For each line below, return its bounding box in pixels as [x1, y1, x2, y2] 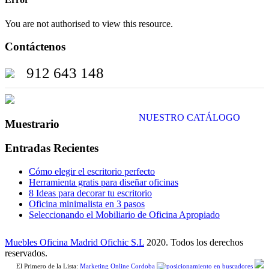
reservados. [5, 248, 47, 259]
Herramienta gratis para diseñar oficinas [29, 177, 178, 188]
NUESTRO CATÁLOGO [139, 112, 240, 122]
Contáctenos [5, 40, 65, 53]
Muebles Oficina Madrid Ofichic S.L [5, 237, 144, 248]
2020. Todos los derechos [144, 237, 243, 248]
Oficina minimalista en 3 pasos [29, 199, 145, 210]
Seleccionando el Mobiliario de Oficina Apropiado [29, 210, 220, 220]
